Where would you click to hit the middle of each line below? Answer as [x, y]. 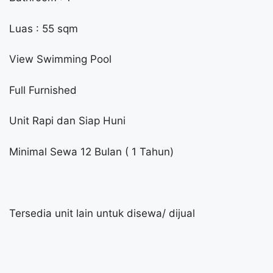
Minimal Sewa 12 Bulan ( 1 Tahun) [91, 151]
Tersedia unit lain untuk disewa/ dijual [102, 213]
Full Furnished [43, 90]
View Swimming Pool [60, 59]
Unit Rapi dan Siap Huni [67, 121]
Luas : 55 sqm [44, 28]
